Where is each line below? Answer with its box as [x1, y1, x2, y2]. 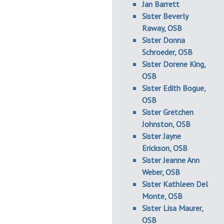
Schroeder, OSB [142, 47, 192, 57]
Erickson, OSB [142, 143, 187, 153]
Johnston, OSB [142, 119, 190, 129]
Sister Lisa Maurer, [142, 203, 203, 213]
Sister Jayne [142, 131, 181, 141]
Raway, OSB [142, 23, 182, 33]
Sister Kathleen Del [142, 179, 208, 189]
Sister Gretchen [142, 107, 193, 117]
